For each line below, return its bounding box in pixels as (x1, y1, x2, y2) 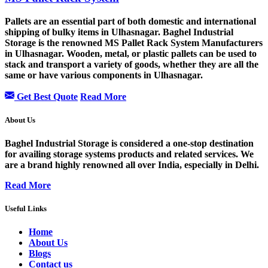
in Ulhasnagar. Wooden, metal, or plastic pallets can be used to (5, 48, 257, 59)
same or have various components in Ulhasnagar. (5, 69, 205, 80)
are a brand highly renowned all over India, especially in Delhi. (5, 159, 261, 170)
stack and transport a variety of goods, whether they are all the (5, 59, 258, 69)
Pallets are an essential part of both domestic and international (5, 16, 256, 26)
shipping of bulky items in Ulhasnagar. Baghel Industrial (5, 26, 233, 37)
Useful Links (5, 204, 47, 214)
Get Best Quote (14, 91, 78, 102)
